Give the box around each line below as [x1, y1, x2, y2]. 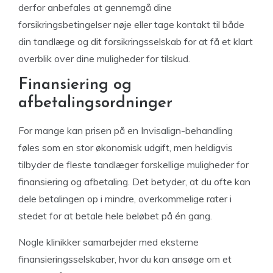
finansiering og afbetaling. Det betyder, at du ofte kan [18, 175, 250, 188]
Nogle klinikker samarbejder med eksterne [18, 236, 199, 248]
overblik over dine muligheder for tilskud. [18, 52, 190, 65]
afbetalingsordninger [18, 95, 172, 112]
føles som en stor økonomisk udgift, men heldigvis [18, 141, 233, 154]
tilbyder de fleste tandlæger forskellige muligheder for [18, 158, 249, 171]
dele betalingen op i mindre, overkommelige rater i [18, 193, 232, 205]
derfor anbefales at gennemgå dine [18, 1, 172, 13]
